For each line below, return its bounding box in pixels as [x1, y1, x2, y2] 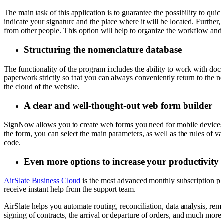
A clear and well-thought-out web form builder [24, 100, 212, 111]
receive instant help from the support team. [4, 185, 136, 194]
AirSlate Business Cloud [4, 176, 80, 185]
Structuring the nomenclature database [24, 44, 182, 55]
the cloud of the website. [4, 82, 80, 91]
